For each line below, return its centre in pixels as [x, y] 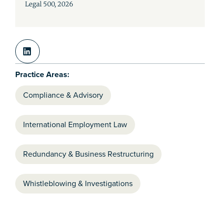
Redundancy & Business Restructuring [89, 154]
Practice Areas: [42, 75]
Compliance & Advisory [63, 95]
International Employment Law [75, 125]
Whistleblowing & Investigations [78, 184]
